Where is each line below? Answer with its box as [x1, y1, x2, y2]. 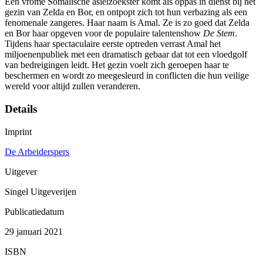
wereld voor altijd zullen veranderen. [5, 81, 140, 92]
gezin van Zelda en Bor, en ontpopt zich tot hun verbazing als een [5, 7, 247, 18]
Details [5, 103, 37, 116]
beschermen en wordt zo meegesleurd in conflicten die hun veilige [5, 70, 249, 81]
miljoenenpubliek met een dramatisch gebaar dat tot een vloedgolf [5, 49, 247, 60]
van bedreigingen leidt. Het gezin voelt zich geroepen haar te [5, 60, 229, 70]
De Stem [203, 28, 235, 39]
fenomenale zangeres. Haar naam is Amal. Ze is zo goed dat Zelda [5, 18, 249, 28]
